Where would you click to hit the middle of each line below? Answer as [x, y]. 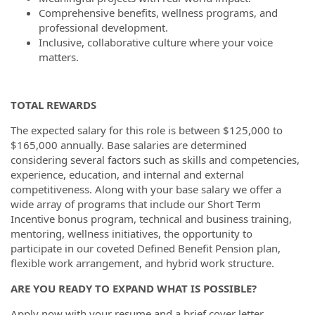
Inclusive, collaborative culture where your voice [156, 42]
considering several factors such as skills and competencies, [155, 159]
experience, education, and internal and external [127, 174]
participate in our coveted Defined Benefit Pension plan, [146, 248]
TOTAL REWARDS [53, 104]
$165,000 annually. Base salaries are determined [129, 144]
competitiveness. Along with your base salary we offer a [146, 189]
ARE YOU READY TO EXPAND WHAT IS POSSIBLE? [134, 288]
